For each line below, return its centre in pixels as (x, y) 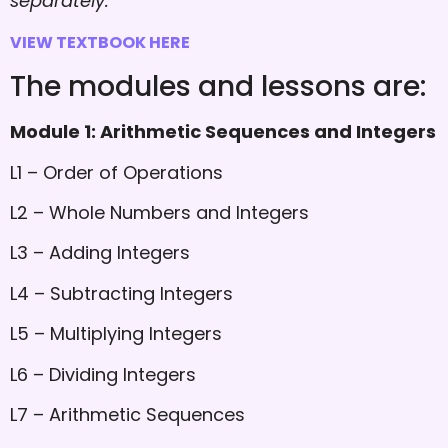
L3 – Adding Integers (100, 253)
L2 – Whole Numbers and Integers (159, 212)
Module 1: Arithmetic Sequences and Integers (223, 132)
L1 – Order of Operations (116, 172)
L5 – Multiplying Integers (116, 334)
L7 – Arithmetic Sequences (127, 414)
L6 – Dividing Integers (103, 374)
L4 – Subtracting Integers (121, 293)
